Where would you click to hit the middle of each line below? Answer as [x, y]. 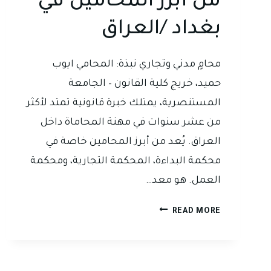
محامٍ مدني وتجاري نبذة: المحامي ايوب [136, 64]
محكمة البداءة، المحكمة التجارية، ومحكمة [126, 161]
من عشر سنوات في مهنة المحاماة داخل [131, 122]
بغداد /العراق [161, 30]
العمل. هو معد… [183, 181]
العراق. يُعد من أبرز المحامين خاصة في [133, 142]
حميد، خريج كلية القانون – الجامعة [145, 84]
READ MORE [196, 211]
